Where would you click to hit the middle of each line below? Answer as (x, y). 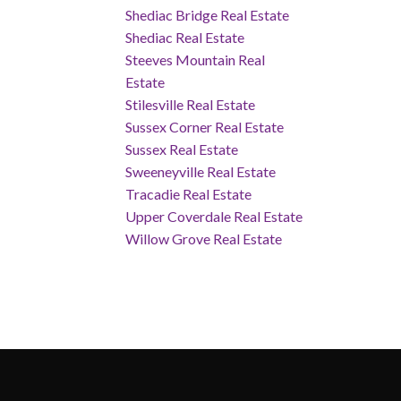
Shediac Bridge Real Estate (208, 14)
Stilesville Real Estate (191, 104)
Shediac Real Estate (185, 37)
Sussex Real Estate (182, 149)
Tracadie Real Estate (189, 193)
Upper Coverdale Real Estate (214, 216)
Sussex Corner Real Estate (205, 126)
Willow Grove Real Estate (204, 238)
